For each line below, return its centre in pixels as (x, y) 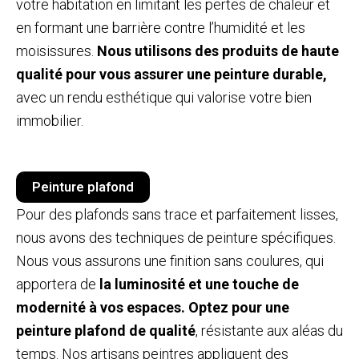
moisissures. (56, 50)
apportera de (56, 284)
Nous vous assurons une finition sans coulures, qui (170, 260)
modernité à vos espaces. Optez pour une (153, 307)
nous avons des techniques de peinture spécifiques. (176, 237)
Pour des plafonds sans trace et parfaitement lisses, (177, 214)
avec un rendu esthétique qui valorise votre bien (164, 97)
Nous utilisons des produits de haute (218, 50)
